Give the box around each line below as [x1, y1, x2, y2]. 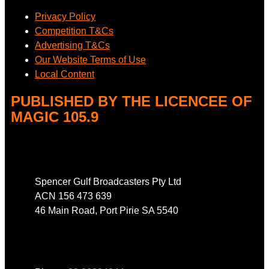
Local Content [35, 68, 94, 79]
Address [10, 138, 46, 148]
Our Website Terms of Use [35, 54, 146, 65]
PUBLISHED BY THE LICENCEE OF [11, 92, 252, 109]
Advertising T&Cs [35, 40, 110, 50]
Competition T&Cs [35, 25, 113, 36]
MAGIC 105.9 [11, 108, 98, 125]
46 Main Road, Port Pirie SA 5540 [35, 205, 178, 216]
